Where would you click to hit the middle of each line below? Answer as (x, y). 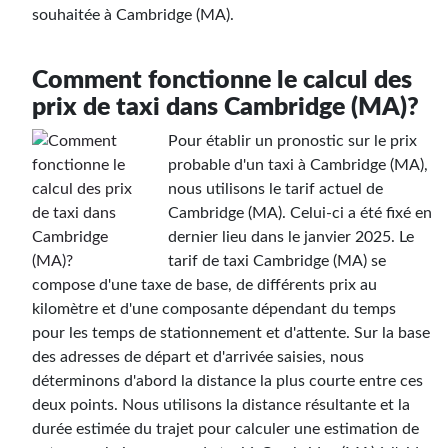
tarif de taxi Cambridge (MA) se (277, 260)
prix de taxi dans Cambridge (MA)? (225, 107)
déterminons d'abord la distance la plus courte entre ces (227, 380)
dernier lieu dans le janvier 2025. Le (291, 236)
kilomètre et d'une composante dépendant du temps (214, 308)
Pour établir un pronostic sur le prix (292, 140)
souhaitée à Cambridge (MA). (133, 14)
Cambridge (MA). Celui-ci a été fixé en (300, 212)
